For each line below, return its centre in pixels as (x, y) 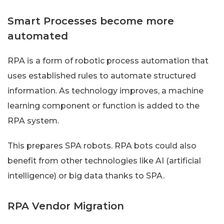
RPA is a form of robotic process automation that (108, 60)
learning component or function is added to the (103, 105)
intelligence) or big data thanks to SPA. (86, 175)
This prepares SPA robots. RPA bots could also (102, 145)
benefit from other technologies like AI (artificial (104, 160)
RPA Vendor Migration (66, 206)
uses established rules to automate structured (102, 75)
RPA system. (33, 120)
